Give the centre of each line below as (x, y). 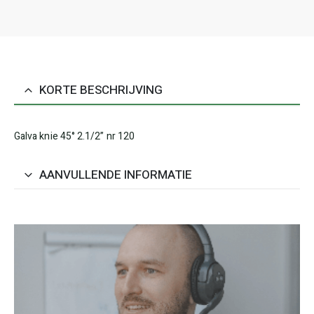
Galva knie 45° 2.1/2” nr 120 (74, 136)
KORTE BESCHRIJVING (101, 90)
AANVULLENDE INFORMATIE (116, 175)
